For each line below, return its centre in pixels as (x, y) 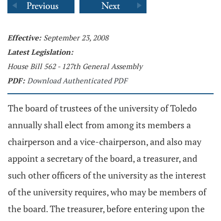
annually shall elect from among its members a (99, 125)
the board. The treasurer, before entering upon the (106, 209)
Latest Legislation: (40, 52)
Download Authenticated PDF (77, 80)
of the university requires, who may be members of (107, 192)
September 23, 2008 (76, 37)
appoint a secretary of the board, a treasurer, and (103, 158)
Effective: (24, 37)
